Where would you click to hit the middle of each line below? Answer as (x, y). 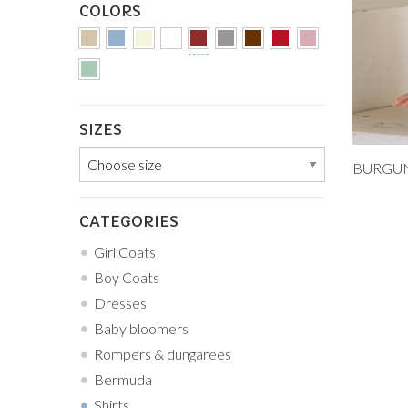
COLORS (110, 11)
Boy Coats (127, 278)
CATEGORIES (129, 222)
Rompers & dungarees (163, 354)
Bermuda (123, 380)
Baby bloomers (141, 329)
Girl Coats (125, 252)
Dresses (120, 303)
